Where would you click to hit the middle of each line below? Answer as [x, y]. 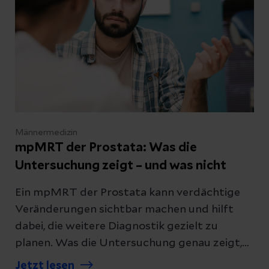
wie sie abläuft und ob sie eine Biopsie [111, 260]
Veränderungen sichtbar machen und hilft [124, 209]
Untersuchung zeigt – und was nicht [121, 165]
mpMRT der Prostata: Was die [106, 147]
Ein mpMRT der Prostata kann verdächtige [128, 192]
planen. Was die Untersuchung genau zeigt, [128, 243]
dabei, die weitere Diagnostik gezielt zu [116, 226]
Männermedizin [46, 132]
